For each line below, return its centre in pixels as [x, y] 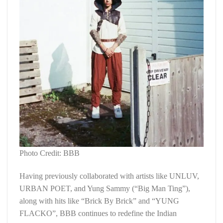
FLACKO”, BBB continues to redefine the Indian [98, 214]
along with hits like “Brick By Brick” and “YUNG [99, 201]
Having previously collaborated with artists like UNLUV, [109, 176]
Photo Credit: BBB [50, 153]
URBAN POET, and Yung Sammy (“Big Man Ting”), [105, 189]
